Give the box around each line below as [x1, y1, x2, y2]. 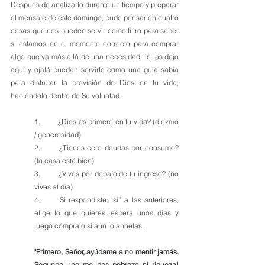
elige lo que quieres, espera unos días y [34, 208, 179, 217]
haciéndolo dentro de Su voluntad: [11, 91, 121, 100]
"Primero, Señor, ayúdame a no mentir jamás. [34, 247, 179, 256]
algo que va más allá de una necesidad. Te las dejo [11, 52, 179, 61]
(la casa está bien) [34, 156, 94, 165]
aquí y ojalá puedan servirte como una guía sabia [11, 65, 179, 74]
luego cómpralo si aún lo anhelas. [34, 221, 144, 230]
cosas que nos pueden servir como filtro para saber [11, 26, 179, 35]
